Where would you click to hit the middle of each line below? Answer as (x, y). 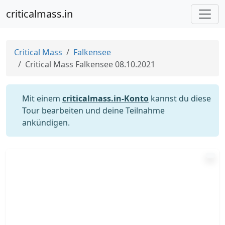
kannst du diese (180, 98)
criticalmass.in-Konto (105, 98)
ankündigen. (46, 123)
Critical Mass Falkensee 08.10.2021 (90, 64)
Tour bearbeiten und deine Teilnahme (93, 110)
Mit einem (42, 98)
